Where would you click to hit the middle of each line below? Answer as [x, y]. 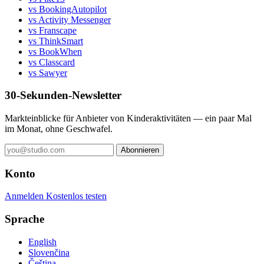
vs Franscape [52, 30]
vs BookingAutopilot [67, 9]
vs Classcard [52, 62]
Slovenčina [49, 252]
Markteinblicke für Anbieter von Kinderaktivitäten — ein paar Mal [128, 118]
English [42, 242]
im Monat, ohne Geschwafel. [59, 129]
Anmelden [25, 196]
